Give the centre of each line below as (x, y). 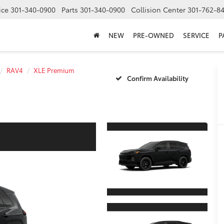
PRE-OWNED (153, 35)
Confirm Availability (157, 78)
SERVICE (196, 35)
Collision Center (158, 10)
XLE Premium (54, 70)
